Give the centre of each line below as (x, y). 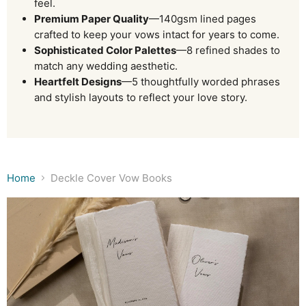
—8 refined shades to (228, 50)
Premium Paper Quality (92, 18)
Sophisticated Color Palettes (105, 50)
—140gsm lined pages (203, 18)
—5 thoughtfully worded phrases (201, 81)
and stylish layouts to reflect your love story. (141, 97)
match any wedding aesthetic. (106, 66)
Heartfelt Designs (78, 81)
